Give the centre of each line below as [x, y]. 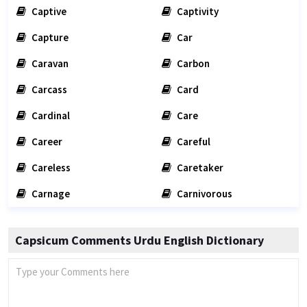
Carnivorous [204, 194]
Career [46, 142]
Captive [48, 11]
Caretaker [199, 168]
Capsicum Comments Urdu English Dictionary [139, 240]
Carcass [48, 89]
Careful [193, 142]
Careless [50, 168]
